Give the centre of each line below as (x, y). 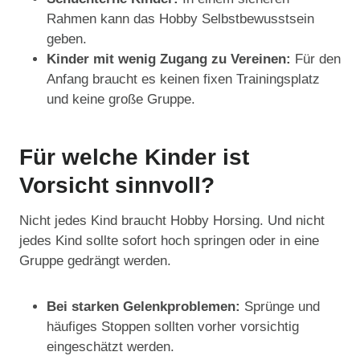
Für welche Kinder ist (134, 157)
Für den (318, 59)
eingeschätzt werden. (110, 347)
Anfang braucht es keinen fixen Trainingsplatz (183, 80)
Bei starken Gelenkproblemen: (145, 307)
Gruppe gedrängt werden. (95, 261)
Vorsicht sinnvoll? (117, 186)
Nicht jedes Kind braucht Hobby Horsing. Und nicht (172, 221)
